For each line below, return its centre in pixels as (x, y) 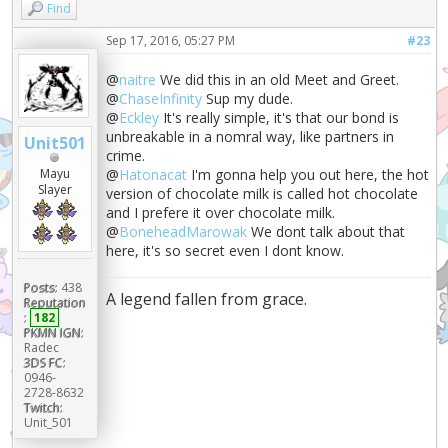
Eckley (139, 118)
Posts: (40, 287)
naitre (138, 80)
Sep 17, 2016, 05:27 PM (171, 41)
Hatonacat (153, 175)
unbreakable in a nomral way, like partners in (250, 137)
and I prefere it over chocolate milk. (221, 213)
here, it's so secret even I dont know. (225, 251)
